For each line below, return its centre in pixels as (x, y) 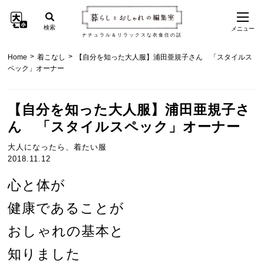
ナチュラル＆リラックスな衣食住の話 (132, 35)
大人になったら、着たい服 (57, 147)
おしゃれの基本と (66, 232)
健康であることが (66, 209)
